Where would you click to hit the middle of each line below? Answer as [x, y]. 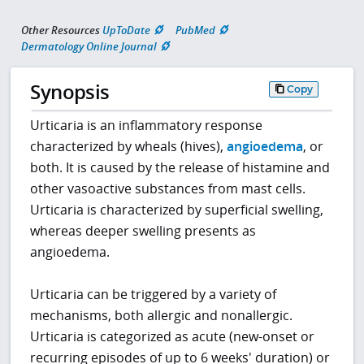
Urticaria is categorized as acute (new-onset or [173, 337]
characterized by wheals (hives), [129, 147]
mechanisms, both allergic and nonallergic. [162, 316]
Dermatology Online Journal [89, 46]
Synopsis [70, 92]
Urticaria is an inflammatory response [147, 126]
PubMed [195, 30]
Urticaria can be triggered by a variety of [154, 295]
